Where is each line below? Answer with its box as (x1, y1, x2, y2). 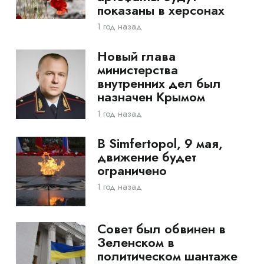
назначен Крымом (97, 88, 205, 107)
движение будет (97, 147, 196, 166)
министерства (97, 61, 178, 80)
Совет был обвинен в (97, 219, 226, 238)
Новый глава (97, 47, 176, 66)
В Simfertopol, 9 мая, (97, 134, 223, 153)
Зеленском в (97, 233, 174, 252)
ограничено (97, 161, 167, 180)
